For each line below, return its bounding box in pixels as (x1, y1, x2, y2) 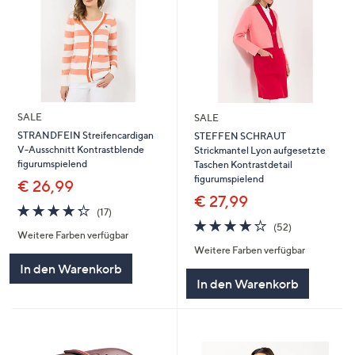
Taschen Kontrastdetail (193, 158, 292, 170)
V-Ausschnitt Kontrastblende (17, 143, 144, 155)
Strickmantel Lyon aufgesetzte (193, 143, 326, 156)
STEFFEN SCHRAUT (193, 129, 286, 142)
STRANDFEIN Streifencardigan (17, 128, 154, 141)
